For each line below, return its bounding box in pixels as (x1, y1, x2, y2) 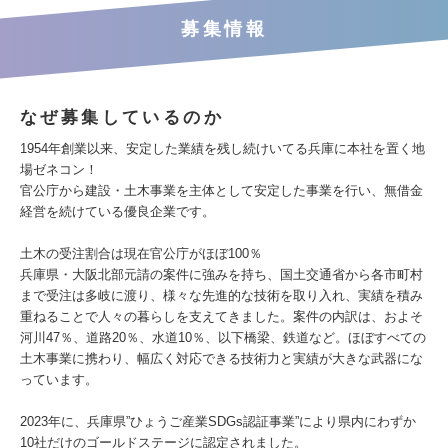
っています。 (20, 372, 98, 387)
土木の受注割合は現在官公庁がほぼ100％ (20, 246, 262, 261)
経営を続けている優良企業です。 (20, 204, 215, 219)
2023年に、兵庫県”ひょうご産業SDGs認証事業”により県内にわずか (20, 414, 416, 429)
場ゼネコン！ (20, 162, 98, 177)
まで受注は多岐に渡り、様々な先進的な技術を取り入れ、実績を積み (20, 288, 423, 303)
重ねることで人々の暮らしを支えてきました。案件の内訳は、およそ (20, 309, 423, 324)
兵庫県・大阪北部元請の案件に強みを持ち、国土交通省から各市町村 (20, 267, 423, 282)
